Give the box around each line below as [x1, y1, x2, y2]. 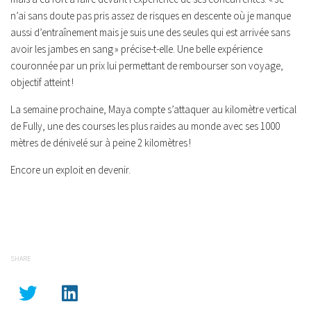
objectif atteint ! [10, 76, 74, 89]
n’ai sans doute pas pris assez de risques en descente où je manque [10, 9, 291, 22]
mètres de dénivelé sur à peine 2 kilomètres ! [10, 136, 191, 149]
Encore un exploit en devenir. [10, 163, 131, 176]
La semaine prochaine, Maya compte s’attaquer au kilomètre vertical [10, 103, 296, 116]
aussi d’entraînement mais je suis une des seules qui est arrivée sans [10, 26, 290, 39]
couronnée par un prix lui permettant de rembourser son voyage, [10, 59, 283, 72]
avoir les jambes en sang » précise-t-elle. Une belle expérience [10, 42, 262, 56]
